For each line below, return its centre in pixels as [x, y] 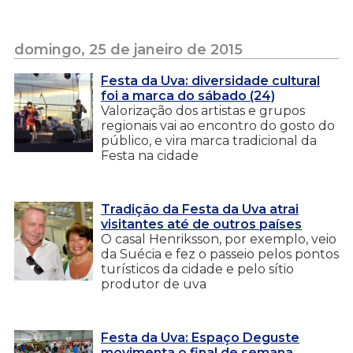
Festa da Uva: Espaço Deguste [200, 337]
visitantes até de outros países [201, 224]
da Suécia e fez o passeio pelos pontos [220, 254]
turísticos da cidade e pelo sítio [197, 269]
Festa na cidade [150, 155]
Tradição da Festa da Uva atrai [200, 209]
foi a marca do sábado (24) [188, 95]
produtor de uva [154, 284]
